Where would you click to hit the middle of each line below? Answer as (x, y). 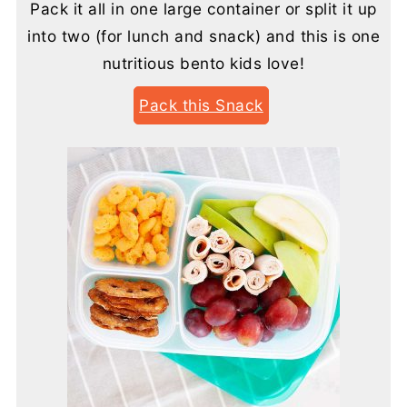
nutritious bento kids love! (203, 63)
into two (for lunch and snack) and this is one (203, 35)
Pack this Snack (201, 104)
